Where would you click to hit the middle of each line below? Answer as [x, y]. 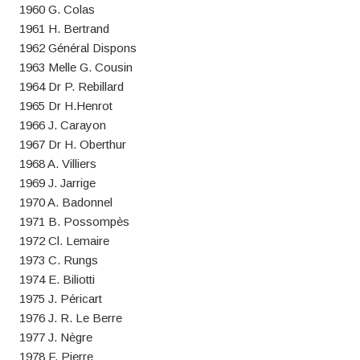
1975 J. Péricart [60, 299]
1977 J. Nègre [55, 337]
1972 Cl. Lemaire [64, 241]
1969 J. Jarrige [57, 183]
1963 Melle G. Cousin [76, 67]
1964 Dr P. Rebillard [71, 86]
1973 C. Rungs [58, 260]
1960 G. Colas [57, 9]
